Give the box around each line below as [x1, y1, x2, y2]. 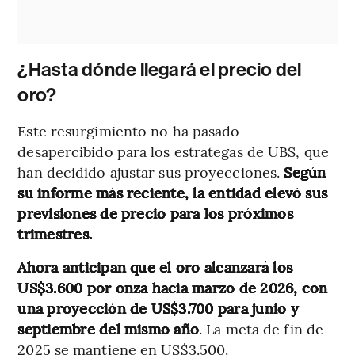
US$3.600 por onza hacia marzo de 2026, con [17, 277, 328, 297]
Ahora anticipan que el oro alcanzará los [17, 256, 292, 277]
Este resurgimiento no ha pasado [17, 120, 240, 140]
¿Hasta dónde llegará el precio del [17, 58, 302, 81]
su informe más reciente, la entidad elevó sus [17, 181, 328, 202]
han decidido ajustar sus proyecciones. [17, 161, 284, 181]
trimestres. [17, 223, 93, 243]
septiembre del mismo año [17, 318, 200, 338]
